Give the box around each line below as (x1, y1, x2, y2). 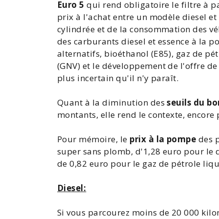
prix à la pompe (130, 133, 197, 145)
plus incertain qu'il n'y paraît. (57, 72, 179, 84)
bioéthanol (104, 48, 149, 59)
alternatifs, (57, 48, 105, 59)
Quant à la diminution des (57, 97, 167, 108)
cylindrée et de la (57, 23, 130, 35)
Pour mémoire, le (57, 133, 130, 145)
